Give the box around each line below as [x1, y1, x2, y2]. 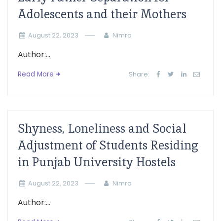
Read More [18, 70, 54, 79]
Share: [129, 70, 150, 78]
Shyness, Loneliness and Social [18, 121, 186, 136]
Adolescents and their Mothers [18, 6, 186, 22]
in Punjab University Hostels [18, 154, 176, 170]
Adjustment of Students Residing [18, 138, 198, 153]
